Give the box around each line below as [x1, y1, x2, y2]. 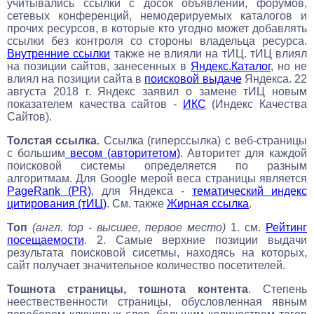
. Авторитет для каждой [179, 146, 308, 159]
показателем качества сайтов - [7, 97, 183, 110]
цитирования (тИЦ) [7, 197, 107, 210]
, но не [271, 60, 307, 72]
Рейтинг [266, 221, 308, 233]
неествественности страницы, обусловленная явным [7, 295, 307, 308]
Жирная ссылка [167, 197, 249, 210]
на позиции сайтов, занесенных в [7, 60, 191, 72]
